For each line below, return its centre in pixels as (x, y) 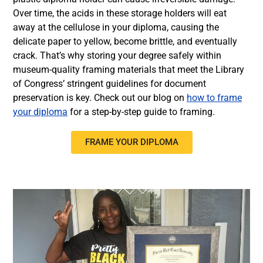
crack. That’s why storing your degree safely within (117, 55)
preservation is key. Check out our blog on (100, 97)
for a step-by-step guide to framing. (142, 112)
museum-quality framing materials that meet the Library (129, 69)
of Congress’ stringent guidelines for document (109, 83)
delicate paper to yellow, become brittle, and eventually (125, 41)
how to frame (214, 97)
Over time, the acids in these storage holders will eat (120, 13)
